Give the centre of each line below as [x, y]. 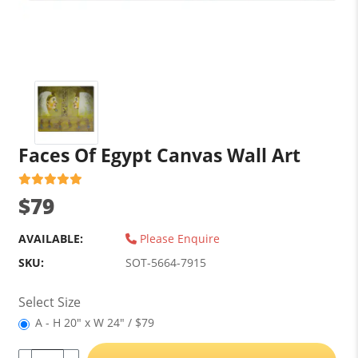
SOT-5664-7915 [165, 263]
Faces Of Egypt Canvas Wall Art [159, 155]
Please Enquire [178, 239]
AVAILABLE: [50, 239]
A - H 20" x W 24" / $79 [94, 322]
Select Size [49, 302]
